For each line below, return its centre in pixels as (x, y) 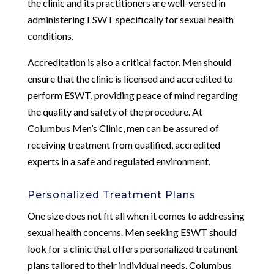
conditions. (50, 35)
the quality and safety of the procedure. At (115, 111)
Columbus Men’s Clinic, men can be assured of (123, 128)
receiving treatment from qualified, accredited (124, 144)
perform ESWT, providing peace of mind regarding (132, 95)
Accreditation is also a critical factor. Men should (129, 62)
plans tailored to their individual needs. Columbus (129, 265)
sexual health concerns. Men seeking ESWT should (132, 232)
